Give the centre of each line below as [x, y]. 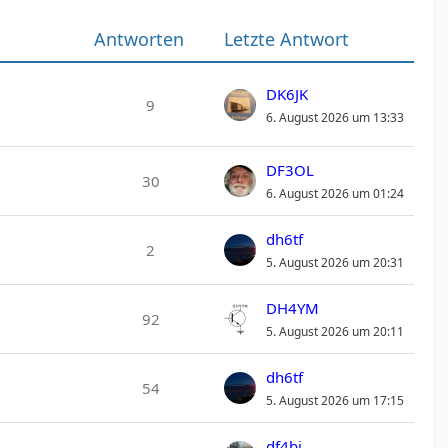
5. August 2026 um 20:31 [334, 262]
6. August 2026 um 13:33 [334, 117]
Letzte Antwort [286, 39]
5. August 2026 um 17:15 [334, 400]
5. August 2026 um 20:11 [334, 331]
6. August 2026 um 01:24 [334, 193]
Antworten [138, 39]
